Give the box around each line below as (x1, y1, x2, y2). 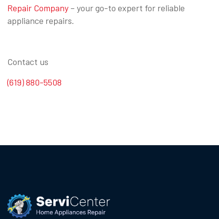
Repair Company (7, 2, 68, 13)
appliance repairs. (7, 15, 74, 26)
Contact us (7, 56, 48, 67)
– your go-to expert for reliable (68, 2, 185, 13)
